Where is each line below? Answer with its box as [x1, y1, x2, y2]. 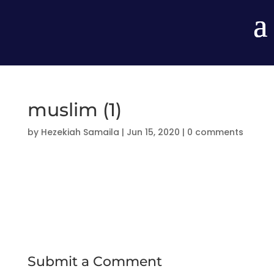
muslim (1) [27, 98, 122, 121]
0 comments [187, 126, 243, 138]
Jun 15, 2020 [126, 126, 180, 138]
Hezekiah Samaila [40, 126, 119, 138]
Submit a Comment [27, 253, 162, 270]
